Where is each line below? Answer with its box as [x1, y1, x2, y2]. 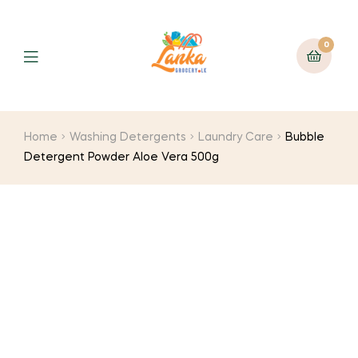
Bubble [285, 132, 325, 143]
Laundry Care [198, 132, 274, 143]
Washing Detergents [70, 132, 187, 143]
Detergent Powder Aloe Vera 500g [24, 152, 219, 163]
